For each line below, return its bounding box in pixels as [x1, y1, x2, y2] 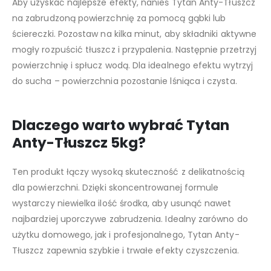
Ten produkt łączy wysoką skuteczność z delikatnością [12, 165, 244, 178]
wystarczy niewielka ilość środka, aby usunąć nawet [12, 197, 232, 209]
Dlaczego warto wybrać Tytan [12, 115, 229, 135]
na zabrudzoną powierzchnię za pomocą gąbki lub [12, 11, 226, 24]
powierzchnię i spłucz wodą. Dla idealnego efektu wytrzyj [12, 59, 253, 71]
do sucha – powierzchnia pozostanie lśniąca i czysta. [12, 74, 237, 87]
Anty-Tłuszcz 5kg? [12, 132, 146, 152]
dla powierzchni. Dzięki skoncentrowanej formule [12, 181, 219, 194]
